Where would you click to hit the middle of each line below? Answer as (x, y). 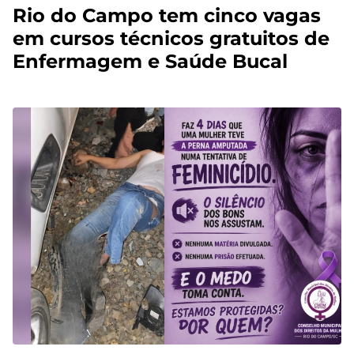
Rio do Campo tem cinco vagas (167, 16)
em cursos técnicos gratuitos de (171, 39)
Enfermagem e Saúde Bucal (150, 62)
